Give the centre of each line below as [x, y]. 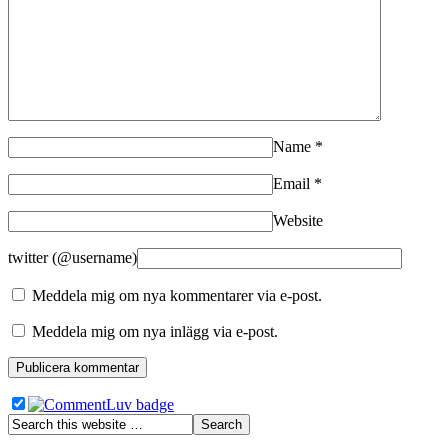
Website [298, 220]
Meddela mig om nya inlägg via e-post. [155, 331]
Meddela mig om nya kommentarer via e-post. [177, 295]
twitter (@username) [72, 257]
